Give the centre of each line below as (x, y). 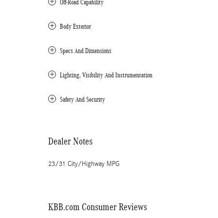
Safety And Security (82, 100)
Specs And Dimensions (86, 51)
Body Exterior (75, 27)
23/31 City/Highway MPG (84, 164)
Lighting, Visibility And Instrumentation (106, 75)
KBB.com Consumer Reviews (98, 207)
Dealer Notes (70, 141)
